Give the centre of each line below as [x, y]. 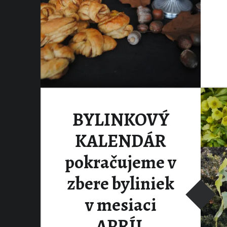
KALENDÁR [121, 141]
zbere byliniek [121, 183]
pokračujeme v [121, 162]
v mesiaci [121, 204]
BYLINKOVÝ [121, 119]
